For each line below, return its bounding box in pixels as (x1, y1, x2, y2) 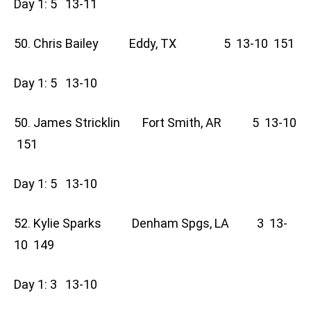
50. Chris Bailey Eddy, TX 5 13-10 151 (14, 36, 294, 51)
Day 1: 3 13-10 (14, 277, 106, 292)
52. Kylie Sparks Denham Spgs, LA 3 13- (14, 216, 287, 231)
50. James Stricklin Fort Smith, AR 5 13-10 (14, 115, 296, 131)
